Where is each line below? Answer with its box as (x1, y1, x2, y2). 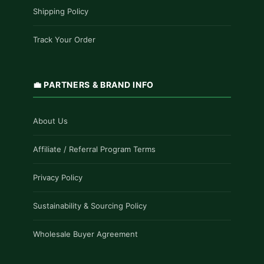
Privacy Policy (33, 172, 82, 182)
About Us (33, 115, 68, 126)
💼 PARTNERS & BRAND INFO (33, 79, 154, 90)
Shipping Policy (33, 6, 88, 16)
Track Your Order (33, 34, 95, 44)
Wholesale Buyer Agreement (33, 229, 138, 239)
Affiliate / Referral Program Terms (33, 144, 156, 154)
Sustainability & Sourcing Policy (33, 200, 147, 210)
